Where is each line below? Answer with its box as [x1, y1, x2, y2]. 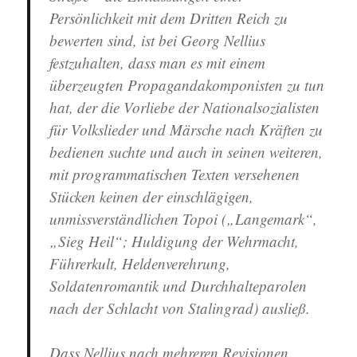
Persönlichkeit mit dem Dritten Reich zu [49, 8, 288, 29]
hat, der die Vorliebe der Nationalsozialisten [49, 97, 320, 118]
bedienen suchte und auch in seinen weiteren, [49, 142, 324, 163]
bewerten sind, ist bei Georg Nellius [49, 30, 266, 51]
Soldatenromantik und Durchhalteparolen [49, 276, 308, 296]
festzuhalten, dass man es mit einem [49, 53, 266, 73]
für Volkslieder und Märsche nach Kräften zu [49, 120, 324, 140]
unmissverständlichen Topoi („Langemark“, [49, 209, 318, 229]
